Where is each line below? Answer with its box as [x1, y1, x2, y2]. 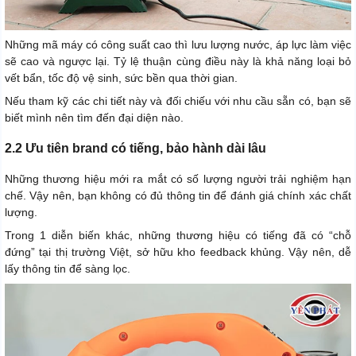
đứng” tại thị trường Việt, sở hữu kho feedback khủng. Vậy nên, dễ [5, 246, 351, 259]
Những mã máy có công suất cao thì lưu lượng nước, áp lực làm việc [5, 38, 351, 52]
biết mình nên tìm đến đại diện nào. [5, 111, 184, 125]
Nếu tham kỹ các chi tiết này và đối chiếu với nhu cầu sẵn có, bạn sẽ [5, 95, 351, 108]
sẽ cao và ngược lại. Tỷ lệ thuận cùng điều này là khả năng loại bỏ [5, 55, 351, 68]
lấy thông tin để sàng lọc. [5, 262, 130, 276]
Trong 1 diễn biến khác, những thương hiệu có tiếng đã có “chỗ [5, 229, 351, 242]
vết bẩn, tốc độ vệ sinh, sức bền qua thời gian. [5, 72, 238, 85]
